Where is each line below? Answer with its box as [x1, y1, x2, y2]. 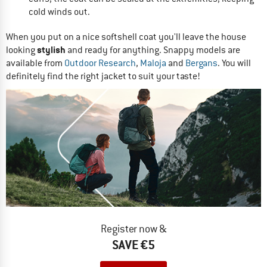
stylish [37, 43, 66, 56]
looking [6, 44, 37, 56]
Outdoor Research [64, 57, 136, 69]
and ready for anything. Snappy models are [66, 44, 240, 56]
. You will [218, 57, 251, 69]
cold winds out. [28, 5, 90, 18]
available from [6, 57, 64, 69]
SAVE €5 [112, 236, 155, 253]
